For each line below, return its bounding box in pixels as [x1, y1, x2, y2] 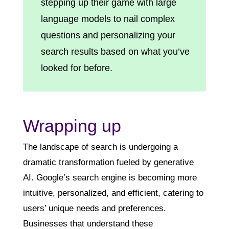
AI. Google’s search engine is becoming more [22, 172, 197, 182]
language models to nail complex [40, 13, 175, 24]
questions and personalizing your [40, 30, 175, 40]
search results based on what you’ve [40, 46, 190, 57]
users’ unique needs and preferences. [22, 203, 166, 213]
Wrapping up [22, 116, 121, 135]
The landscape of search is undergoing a [22, 142, 178, 152]
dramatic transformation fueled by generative [22, 157, 194, 167]
